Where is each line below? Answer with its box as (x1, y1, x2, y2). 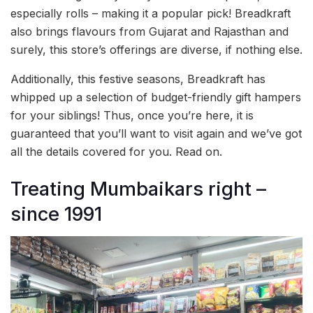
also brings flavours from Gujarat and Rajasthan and (10, 24, 289, 38)
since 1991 (10, 202, 102, 226)
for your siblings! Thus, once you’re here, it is (10, 108, 254, 122)
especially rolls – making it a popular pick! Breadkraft (10, 6, 291, 20)
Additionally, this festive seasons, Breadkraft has (10, 72, 265, 86)
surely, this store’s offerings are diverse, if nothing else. (10, 43, 303, 57)
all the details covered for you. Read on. (10, 145, 222, 159)
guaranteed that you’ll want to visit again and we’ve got (10, 126, 302, 140)
